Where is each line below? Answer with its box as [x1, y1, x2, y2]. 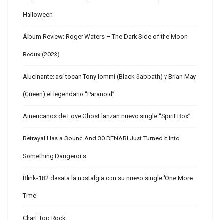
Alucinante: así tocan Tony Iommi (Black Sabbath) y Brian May [23, 73, 196, 80]
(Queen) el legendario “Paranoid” [23, 90, 115, 98]
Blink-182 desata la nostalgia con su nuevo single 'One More [23, 174, 192, 182]
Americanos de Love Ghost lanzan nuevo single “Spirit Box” [23, 112, 191, 120]
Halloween [23, 11, 53, 18]
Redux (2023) [23, 51, 60, 58]
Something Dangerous [23, 152, 86, 160]
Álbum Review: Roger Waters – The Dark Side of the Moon [23, 33, 188, 40]
